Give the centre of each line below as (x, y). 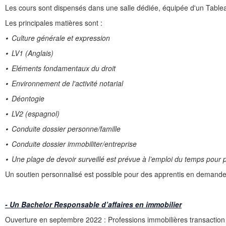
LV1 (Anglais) (31, 53)
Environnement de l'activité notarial (65, 83)
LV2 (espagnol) (34, 114)
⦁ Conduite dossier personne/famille (63, 129)
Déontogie (26, 99)
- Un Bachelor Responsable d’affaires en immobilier (93, 205)
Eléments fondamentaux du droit (62, 68)
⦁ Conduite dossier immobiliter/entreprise (71, 144)
